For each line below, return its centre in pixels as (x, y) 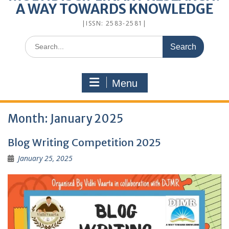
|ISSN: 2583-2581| (114, 23)
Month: (29, 118)
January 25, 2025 (45, 158)
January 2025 (87, 118)
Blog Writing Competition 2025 (84, 142)
